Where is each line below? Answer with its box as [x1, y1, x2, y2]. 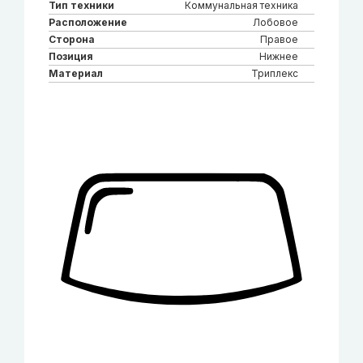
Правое [260, 32, 298, 45]
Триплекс [251, 66, 298, 79]
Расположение [49, 15, 127, 28]
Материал [49, 66, 103, 79]
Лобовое [253, 15, 298, 28]
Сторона [49, 32, 95, 45]
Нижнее [259, 49, 298, 62]
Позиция [49, 49, 93, 62]
